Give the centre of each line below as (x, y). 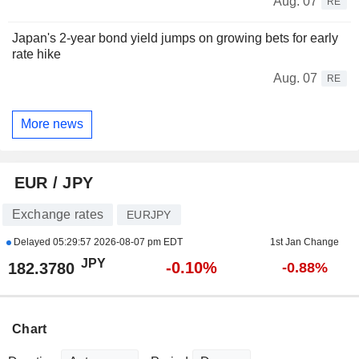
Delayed (32, 242)
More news (52, 124)
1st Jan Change (305, 242)
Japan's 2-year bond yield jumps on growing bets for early (175, 38)
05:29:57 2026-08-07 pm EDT (117, 242)
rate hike (36, 54)
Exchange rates (57, 214)
